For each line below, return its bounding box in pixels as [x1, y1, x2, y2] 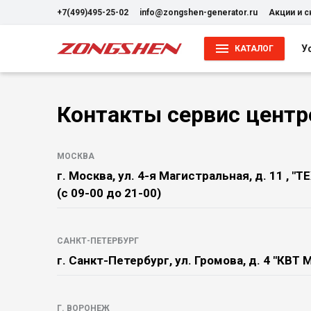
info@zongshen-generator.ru [140, 7, 258, 17]
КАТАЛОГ [235, 43, 274, 53]
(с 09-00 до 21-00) [57, 186, 161, 200]
